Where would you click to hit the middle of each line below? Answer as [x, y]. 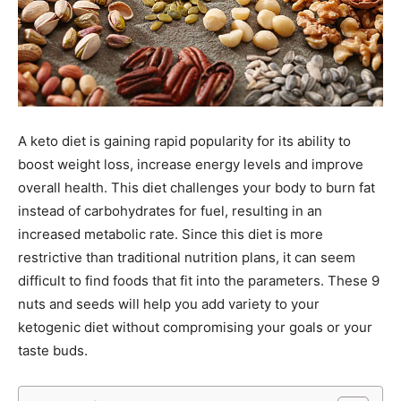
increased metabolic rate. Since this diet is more [171, 235]
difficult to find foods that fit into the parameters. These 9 [199, 281]
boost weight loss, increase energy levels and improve [191, 165]
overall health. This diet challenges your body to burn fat [196, 188]
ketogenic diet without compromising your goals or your [195, 328]
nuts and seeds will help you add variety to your [169, 304]
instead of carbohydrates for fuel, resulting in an [170, 211]
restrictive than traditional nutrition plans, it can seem [187, 258]
